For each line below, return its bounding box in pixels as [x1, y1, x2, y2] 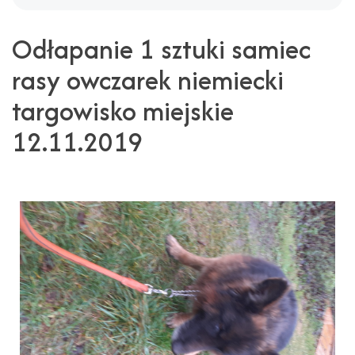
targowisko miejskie [12, 92, 234, 131]
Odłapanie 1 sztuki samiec [12, 30, 311, 69]
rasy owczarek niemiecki [12, 61, 284, 100]
